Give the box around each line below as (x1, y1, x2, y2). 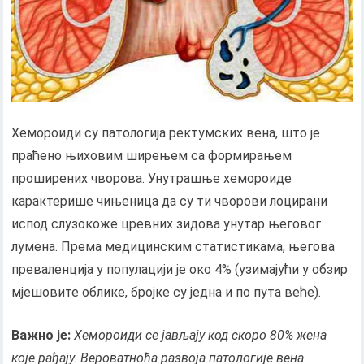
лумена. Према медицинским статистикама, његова (11, 238, 336, 254)
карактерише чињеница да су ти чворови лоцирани (11, 193, 328, 209)
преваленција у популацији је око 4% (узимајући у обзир (11, 261, 349, 277)
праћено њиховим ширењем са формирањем (11, 147, 292, 163)
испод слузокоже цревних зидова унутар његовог (11, 215, 322, 232)
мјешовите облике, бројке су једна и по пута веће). (11, 284, 322, 300)
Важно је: (11, 327, 71, 343)
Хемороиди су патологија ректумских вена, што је (11, 124, 321, 141)
